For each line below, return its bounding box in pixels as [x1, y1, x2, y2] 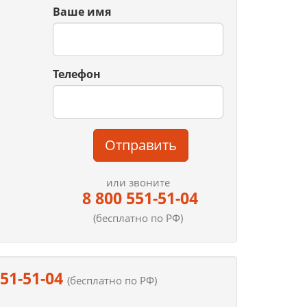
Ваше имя [52, 4, 111, 19]
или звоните [106, 175, 170, 189]
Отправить [104, 136, 177, 154]
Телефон [52, 66, 101, 82]
